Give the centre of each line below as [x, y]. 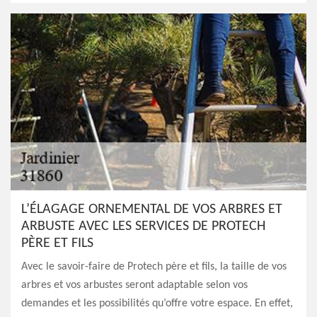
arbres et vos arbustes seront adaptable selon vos [134, 285]
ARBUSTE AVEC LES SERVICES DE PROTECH [143, 226]
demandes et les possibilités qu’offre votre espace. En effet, [157, 304]
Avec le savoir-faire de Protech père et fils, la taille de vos [154, 267]
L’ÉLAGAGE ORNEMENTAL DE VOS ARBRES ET [152, 209]
